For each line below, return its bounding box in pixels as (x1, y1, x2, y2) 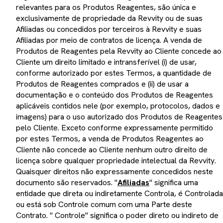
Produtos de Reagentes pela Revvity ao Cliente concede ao (16, 46, 222, 56)
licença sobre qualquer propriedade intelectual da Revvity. (16, 155, 216, 166)
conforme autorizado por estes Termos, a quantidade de (16, 68, 212, 78)
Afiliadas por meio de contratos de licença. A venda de (16, 35, 202, 45)
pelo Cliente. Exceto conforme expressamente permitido (16, 122, 213, 133)
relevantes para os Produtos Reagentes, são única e (16, 2, 196, 12)
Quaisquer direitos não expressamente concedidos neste (16, 166, 213, 177)
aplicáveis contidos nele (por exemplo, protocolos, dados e (16, 101, 220, 111)
